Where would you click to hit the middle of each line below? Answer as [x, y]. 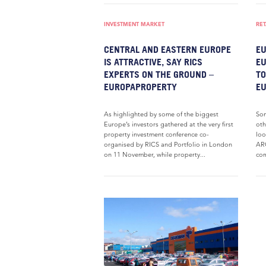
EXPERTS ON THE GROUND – [159, 74]
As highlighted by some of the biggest [161, 114]
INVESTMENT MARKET [134, 24]
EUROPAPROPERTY [140, 87]
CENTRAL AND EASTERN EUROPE [167, 49]
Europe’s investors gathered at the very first [169, 124]
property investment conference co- [156, 134]
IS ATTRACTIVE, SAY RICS [153, 62]
